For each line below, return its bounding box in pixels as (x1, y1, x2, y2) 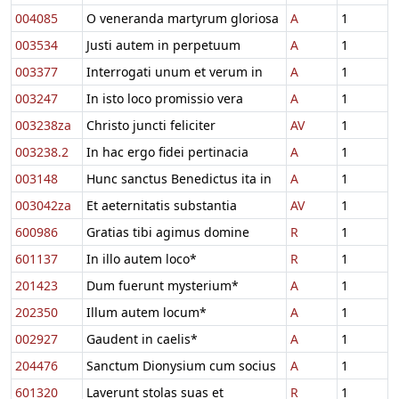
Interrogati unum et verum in (86, 62, 263, 80)
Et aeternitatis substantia (86, 196, 237, 214)
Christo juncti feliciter (86, 116, 216, 134)
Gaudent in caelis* (86, 330, 198, 347)
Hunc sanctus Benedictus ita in (86, 169, 272, 187)
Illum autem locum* (86, 303, 207, 321)
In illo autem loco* (86, 249, 197, 267)
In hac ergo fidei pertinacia (86, 142, 248, 160)
